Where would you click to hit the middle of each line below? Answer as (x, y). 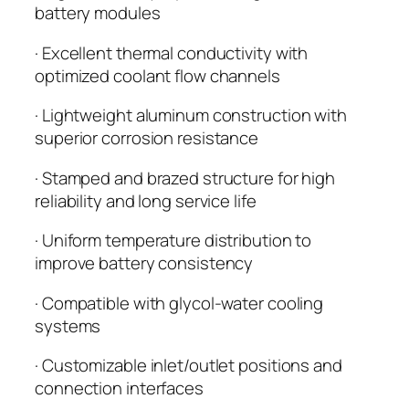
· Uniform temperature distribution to (173, 241)
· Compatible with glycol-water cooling (179, 303)
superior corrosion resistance (147, 138)
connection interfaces (119, 388)
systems (68, 325)
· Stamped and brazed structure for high (185, 178)
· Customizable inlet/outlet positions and (189, 366)
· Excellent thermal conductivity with (172, 52)
